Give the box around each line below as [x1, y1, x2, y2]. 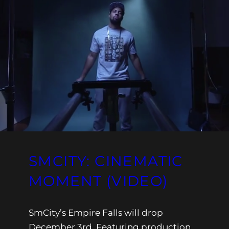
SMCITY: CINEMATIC [29, 152, 183, 170]
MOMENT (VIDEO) [29, 172, 168, 190]
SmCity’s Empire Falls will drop [29, 208, 163, 218]
